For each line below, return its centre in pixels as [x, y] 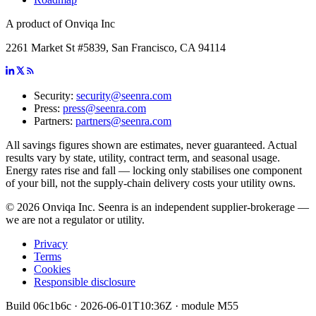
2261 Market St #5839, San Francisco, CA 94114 [116, 48]
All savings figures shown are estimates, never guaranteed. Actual [151, 145]
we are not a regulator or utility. [75, 220]
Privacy [51, 244]
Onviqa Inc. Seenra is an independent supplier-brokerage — [174, 207]
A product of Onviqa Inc [60, 24]
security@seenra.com [124, 96]
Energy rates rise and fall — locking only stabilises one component [154, 171]
